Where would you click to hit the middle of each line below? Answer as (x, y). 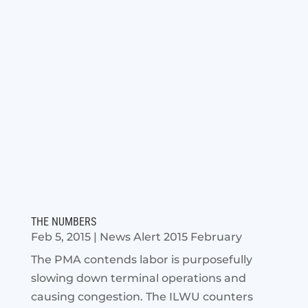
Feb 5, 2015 (60, 237)
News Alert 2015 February (170, 237)
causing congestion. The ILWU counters (142, 297)
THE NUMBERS (63, 222)
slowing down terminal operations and (138, 278)
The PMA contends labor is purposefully (141, 260)
